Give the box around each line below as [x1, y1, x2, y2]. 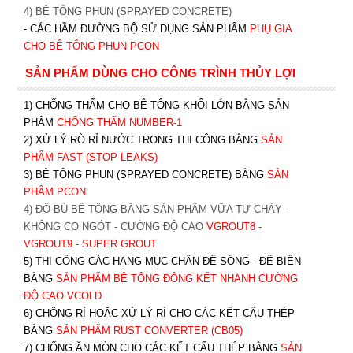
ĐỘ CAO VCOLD [23, 290, 102, 302]
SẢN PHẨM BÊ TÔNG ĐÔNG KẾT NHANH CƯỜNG [55, 273, 298, 284]
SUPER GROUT [81, 238, 157, 250]
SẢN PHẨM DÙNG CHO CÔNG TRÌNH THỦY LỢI [24, 66, 295, 80]
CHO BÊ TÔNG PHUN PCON [23, 40, 159, 52]
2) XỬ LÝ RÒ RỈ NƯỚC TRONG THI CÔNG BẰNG [23, 134, 258, 146]
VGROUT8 [206, 221, 255, 232]
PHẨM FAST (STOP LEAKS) [23, 151, 158, 163]
